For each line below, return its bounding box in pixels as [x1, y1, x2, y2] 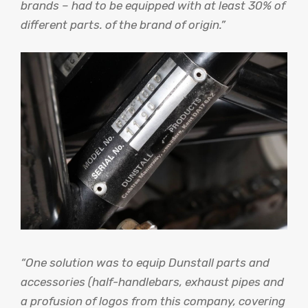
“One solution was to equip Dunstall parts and [21, 255, 269, 269]
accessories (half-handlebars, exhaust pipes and [21, 274, 284, 289]
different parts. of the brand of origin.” [21, 18, 225, 32]
